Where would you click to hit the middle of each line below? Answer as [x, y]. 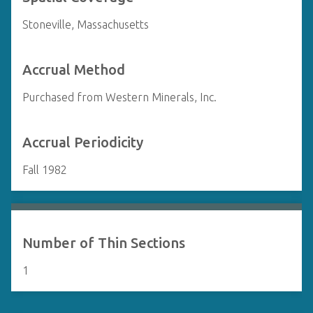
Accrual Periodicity [83, 142]
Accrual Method [74, 70]
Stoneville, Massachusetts [86, 24]
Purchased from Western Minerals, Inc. [119, 97]
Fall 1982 [45, 170]
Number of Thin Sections [104, 243]
